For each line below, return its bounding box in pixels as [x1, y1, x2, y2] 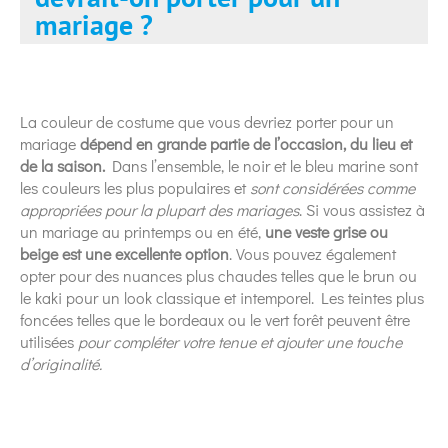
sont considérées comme [250, 176, 415, 198]
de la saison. [20, 154, 105, 176]
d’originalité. [20, 352, 102, 374]
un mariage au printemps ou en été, [20, 220, 265, 242]
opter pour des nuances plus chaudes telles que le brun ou [20, 264, 417, 286]
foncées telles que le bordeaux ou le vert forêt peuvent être [20, 308, 410, 330]
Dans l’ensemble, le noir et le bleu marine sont [105, 154, 418, 176]
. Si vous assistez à [299, 198, 425, 220]
